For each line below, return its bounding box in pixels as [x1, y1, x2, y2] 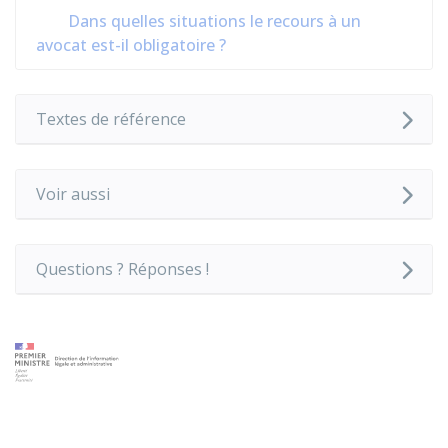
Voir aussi [36, 183, 110, 205]
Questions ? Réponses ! [36, 258, 209, 280]
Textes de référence [36, 108, 186, 130]
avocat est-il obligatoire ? [36, 34, 226, 56]
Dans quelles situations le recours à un [64, 10, 361, 32]
